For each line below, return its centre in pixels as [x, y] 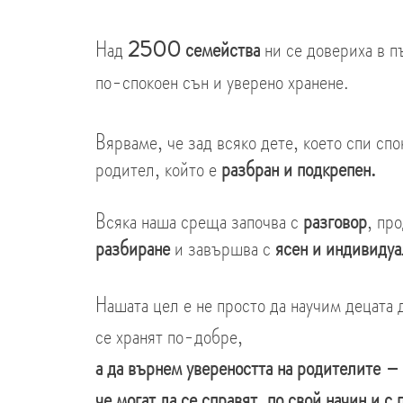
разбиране [133, 248]
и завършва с [223, 248]
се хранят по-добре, [169, 336]
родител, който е [158, 169]
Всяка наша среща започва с [197, 221]
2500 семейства [196, 49]
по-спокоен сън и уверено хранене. [222, 82]
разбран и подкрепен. [299, 169]
